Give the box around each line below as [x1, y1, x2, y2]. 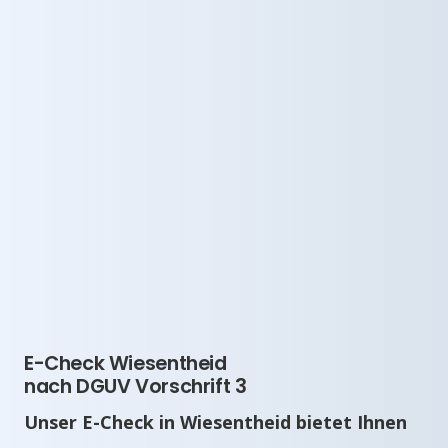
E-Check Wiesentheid [24, 349, 227, 377]
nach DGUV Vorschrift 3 [24, 372, 247, 400]
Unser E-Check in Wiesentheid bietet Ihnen [24, 409, 407, 434]
